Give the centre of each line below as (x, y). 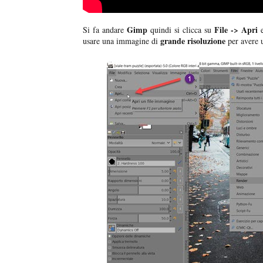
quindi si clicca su (181, 30)
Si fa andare (105, 30)
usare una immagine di (122, 41)
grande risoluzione (193, 41)
